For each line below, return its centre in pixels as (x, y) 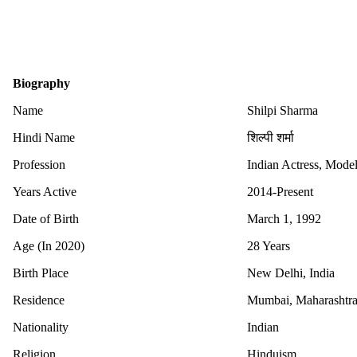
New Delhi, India (291, 273)
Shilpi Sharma (282, 110)
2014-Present (280, 191)
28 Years (269, 245)
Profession (39, 164)
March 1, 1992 (284, 218)
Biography (41, 83)
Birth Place (41, 273)
